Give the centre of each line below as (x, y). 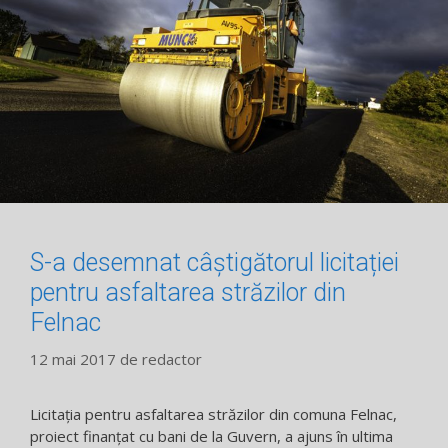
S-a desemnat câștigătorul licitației (214, 263)
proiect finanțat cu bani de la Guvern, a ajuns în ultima (211, 435)
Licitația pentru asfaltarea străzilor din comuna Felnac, (213, 413)
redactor (172, 358)
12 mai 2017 (73, 358)
